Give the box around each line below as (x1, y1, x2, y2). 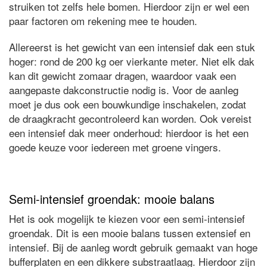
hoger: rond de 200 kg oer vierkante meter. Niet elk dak (9, 54, 254, 69)
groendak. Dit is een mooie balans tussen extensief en (9, 225, 250, 241)
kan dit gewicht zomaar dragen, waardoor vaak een (9, 68, 236, 83)
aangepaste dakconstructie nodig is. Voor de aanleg (9, 82, 238, 98)
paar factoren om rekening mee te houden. (9, 13, 197, 29)
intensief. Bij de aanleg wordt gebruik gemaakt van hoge (9, 240, 257, 255)
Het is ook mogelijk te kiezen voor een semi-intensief (9, 211, 245, 226)
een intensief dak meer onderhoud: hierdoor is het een (9, 125, 249, 141)
